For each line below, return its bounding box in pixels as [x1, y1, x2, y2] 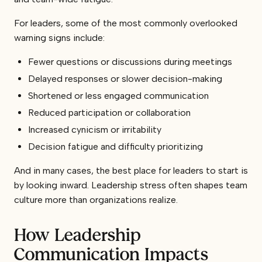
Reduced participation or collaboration [28, 106, 191, 118]
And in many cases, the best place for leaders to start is [14, 164, 248, 176]
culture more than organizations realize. [14, 194, 178, 205]
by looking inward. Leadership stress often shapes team [14, 179, 247, 191]
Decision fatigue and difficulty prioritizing [28, 140, 203, 152]
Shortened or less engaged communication [28, 89, 209, 101]
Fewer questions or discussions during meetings [28, 56, 232, 67]
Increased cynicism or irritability [28, 123, 161, 135]
